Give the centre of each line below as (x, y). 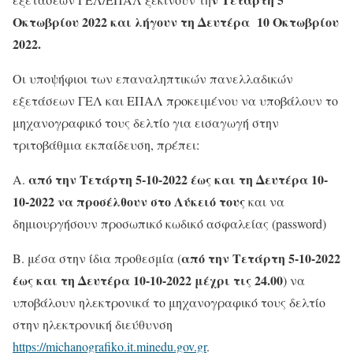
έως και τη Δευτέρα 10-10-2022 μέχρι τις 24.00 (148, 280)
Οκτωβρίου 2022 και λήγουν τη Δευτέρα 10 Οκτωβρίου (176, 21)
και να (265, 201)
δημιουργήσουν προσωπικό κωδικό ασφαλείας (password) (169, 223)
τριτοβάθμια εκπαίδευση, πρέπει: (106, 144)
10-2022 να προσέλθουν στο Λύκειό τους (129, 201)
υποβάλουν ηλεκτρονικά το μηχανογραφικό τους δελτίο (169, 302)
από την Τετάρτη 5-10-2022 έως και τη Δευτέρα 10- (178, 179)
